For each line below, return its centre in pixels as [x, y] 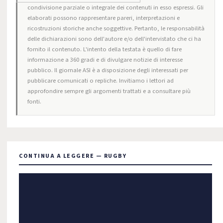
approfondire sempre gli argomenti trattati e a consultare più [109, 91]
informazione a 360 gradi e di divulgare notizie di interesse [105, 60]
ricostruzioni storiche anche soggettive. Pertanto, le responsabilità [116, 28]
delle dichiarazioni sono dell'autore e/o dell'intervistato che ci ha [114, 39]
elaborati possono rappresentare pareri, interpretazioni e [104, 18]
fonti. [34, 102]
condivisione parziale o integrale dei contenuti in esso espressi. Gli [115, 7]
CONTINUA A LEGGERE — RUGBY [73, 156]
